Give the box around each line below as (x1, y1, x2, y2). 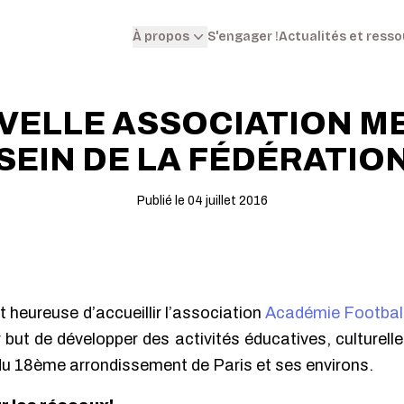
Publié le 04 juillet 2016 (136, 194, 268, 207)
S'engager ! (207, 28, 279, 44)
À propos (133, 29, 189, 44)
